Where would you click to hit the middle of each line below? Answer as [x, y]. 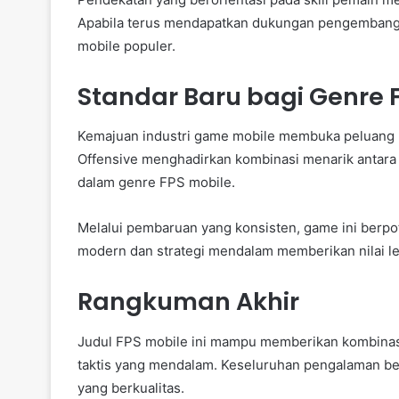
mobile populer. [126, 45]
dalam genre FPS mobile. [156, 183]
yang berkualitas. [131, 387]
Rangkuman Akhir [188, 302]
